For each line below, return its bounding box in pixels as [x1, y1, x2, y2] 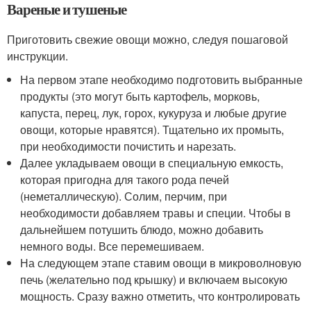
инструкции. [7, 48, 68, 64]
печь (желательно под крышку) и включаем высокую [20, 271, 288, 287]
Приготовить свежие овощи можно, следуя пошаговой [7, 31, 288, 47]
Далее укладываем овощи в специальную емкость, [20, 155, 284, 171]
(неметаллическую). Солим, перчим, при [20, 188, 228, 204]
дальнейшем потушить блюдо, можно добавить [20, 221, 264, 237]
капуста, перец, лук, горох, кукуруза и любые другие [20, 105, 287, 121]
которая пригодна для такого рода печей [20, 171, 230, 187]
